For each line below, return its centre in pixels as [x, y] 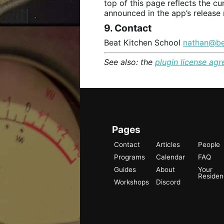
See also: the [129, 62]
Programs [129, 157]
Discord [168, 182]
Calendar [170, 157]
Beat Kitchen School [143, 43]
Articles [168, 145]
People [209, 145]
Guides [125, 170]
